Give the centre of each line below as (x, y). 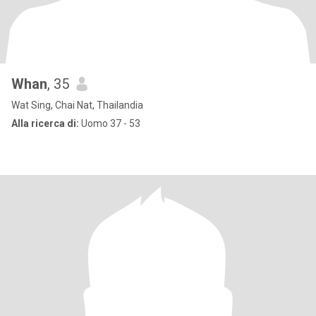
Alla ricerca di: (45, 123)
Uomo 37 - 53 (110, 123)
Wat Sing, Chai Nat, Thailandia (77, 105)
